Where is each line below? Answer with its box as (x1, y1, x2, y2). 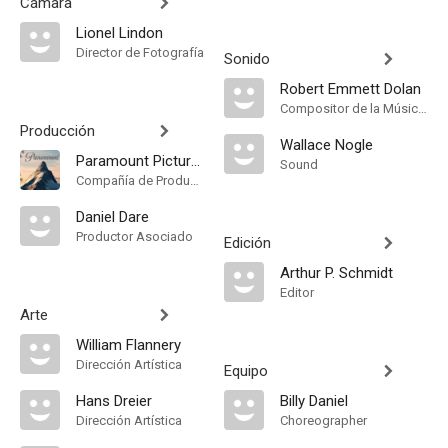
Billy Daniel (280, 392, 348, 410)
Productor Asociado (76, 229, 193, 244)
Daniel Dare (76, 208, 149, 226)
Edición (224, 234, 271, 252)
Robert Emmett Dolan (280, 80, 421, 98)
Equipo (224, 362, 268, 380)
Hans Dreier (76, 392, 152, 410)
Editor (280, 285, 314, 300)
